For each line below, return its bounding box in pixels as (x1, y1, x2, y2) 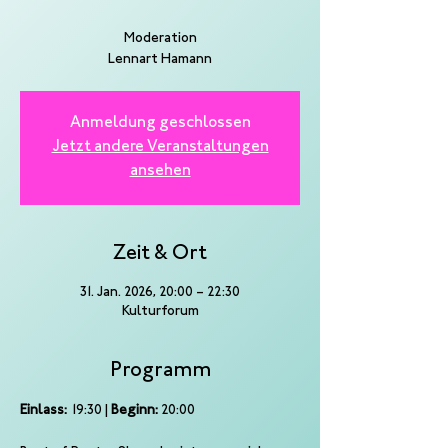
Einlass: (20, 405, 67, 417)
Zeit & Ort (113, 245, 207, 264)
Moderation (123, 33, 197, 45)
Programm (109, 362, 211, 381)
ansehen (129, 164, 191, 179)
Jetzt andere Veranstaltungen (51, 140, 269, 155)
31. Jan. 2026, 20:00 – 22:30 (80, 287, 240, 299)
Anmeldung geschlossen (69, 116, 251, 131)
